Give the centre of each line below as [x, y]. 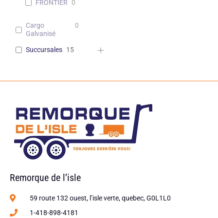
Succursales [44, 50]
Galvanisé [41, 34]
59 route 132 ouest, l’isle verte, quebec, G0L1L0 [100, 198]
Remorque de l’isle [45, 177]
